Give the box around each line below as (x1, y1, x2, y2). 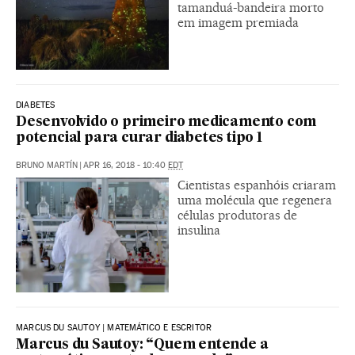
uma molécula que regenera (177, 192, 332, 208)
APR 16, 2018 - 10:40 (83, 159, 168, 170)
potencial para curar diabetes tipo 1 (16, 131, 262, 145)
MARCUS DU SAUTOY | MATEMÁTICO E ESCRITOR (16, 322, 212, 333)
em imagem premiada (177, 14, 299, 30)
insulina (177, 222, 220, 238)
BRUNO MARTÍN (16, 159, 78, 170)
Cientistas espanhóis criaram (177, 177, 336, 193)
